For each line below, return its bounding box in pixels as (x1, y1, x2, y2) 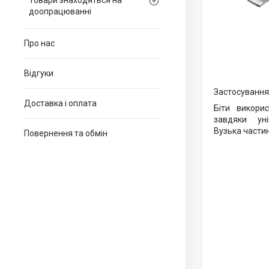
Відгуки (24, 68, 53, 78)
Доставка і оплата (24, 98, 97, 108)
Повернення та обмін (24, 128, 107, 138)
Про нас (24, 38, 55, 48)
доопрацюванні (29, 7, 91, 16)
